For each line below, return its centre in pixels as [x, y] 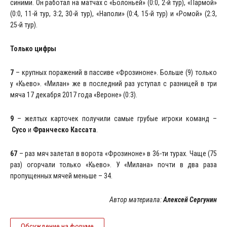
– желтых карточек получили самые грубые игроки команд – [117, 119]
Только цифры [33, 49]
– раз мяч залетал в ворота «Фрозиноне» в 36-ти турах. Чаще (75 [118, 154]
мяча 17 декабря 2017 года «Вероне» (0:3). [74, 95]
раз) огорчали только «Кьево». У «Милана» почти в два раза [113, 165]
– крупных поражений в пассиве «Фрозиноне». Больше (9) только [116, 73]
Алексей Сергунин [190, 200]
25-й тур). [24, 25]
